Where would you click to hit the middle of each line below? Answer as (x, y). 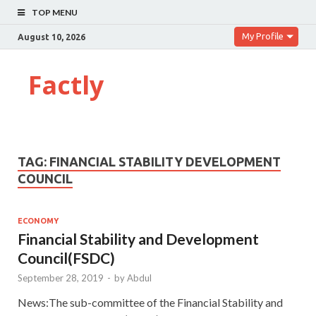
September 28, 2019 (61, 278)
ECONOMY (38, 220)
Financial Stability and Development (138, 238)
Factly (66, 85)
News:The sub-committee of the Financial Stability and (150, 302)
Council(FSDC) (66, 257)
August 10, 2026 (51, 37)
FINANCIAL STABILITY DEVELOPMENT (165, 162)
